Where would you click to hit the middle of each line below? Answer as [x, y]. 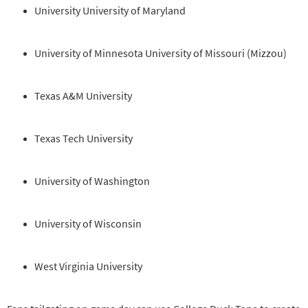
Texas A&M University [83, 96]
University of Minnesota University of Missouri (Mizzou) [161, 53]
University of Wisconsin [88, 224]
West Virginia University [88, 266]
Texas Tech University [84, 139]
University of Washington [92, 181]
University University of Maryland [110, 11]
